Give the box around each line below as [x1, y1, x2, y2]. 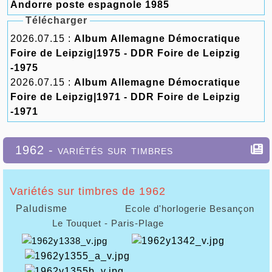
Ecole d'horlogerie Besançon [118, 203, 254, 214]
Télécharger [25, 15, 87, 25]
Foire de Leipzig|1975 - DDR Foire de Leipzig [10, 48, 240, 58]
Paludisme [9, 203, 104, 214]
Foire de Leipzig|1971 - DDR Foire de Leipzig [10, 92, 240, 102]
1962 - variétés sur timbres [15, 143, 173, 157]
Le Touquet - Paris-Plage [9, 218, 164, 228]
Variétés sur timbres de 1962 [9, 185, 166, 197]
